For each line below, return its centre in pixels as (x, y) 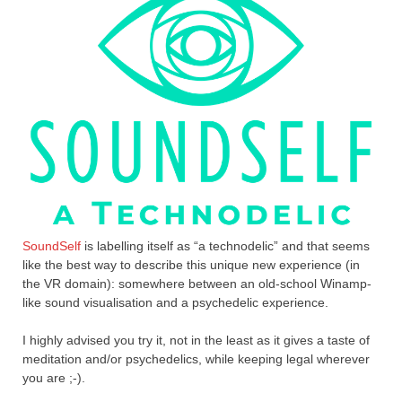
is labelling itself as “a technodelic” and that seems (225, 246)
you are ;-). (54, 378)
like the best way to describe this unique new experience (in (191, 265)
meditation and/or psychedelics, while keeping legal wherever (196, 359)
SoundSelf (52, 246)
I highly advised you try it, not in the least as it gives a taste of (196, 341)
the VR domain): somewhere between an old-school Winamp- (197, 284)
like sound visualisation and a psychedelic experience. (175, 303)
